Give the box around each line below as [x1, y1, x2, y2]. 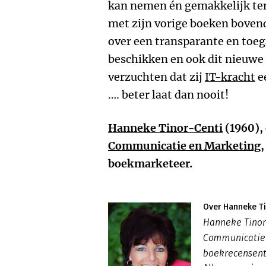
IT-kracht [205, 70, 255, 84]
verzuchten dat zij [108, 70, 205, 84]
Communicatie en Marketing [108, 139, 261, 153]
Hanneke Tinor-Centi [108, 121, 223, 135]
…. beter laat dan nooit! [108, 88, 229, 102]
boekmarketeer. [108, 157, 192, 170]
